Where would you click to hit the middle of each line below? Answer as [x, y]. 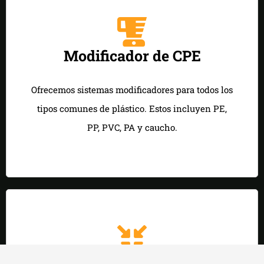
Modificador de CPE [132, 55]
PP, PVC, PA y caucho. [132, 127]
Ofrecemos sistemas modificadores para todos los [132, 89]
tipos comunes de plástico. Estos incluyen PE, [132, 108]
